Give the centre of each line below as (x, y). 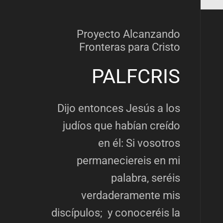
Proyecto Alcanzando (128, 34)
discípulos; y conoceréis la (115, 213)
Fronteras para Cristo (129, 47)
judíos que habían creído (121, 126)
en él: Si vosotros (139, 143)
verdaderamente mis (130, 196)
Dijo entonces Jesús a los (118, 109)
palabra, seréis (145, 178)
